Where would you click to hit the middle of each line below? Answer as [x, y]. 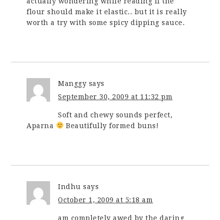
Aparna [41, 125]
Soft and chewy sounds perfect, [115, 115]
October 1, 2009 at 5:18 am [106, 200]
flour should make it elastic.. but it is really [107, 12]
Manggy [72, 83]
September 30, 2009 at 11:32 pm [115, 96]
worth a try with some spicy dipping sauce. [106, 22]
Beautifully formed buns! [111, 125]
